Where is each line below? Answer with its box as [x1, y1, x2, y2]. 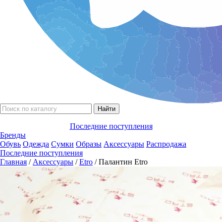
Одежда [23, 139, 49, 148]
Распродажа [146, 139, 186, 148]
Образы [76, 139, 102, 148]
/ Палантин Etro [93, 157, 148, 166]
